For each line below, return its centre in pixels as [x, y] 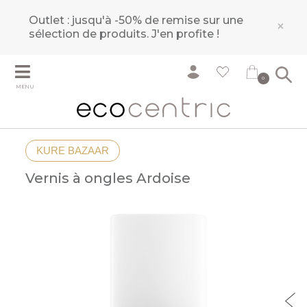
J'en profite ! [186, 34]
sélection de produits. [90, 34]
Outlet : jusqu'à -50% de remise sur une [136, 20]
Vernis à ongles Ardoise [108, 178]
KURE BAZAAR [73, 150]
